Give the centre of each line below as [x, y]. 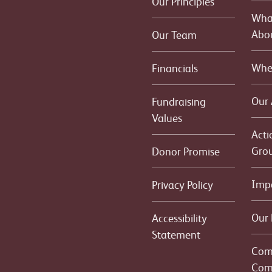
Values [167, 117]
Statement [176, 234]
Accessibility [179, 218]
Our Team [174, 34]
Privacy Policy [182, 184]
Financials [175, 68]
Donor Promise [185, 151]
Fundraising [178, 101]
